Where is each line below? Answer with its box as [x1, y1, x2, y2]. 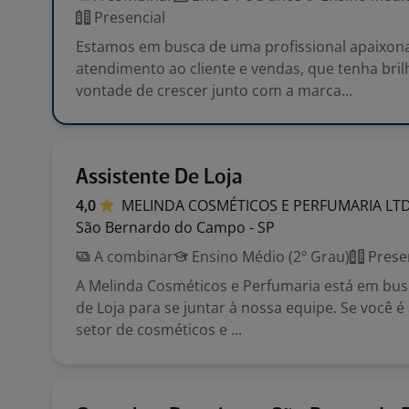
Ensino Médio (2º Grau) [188, 246, 350, 267]
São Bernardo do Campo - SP [76, 217, 275, 237]
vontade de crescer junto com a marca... [76, 80, 352, 100]
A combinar [90, 246, 173, 267]
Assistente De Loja [76, 167, 243, 188]
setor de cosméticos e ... [76, 320, 242, 340]
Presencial [90, 7, 165, 27]
